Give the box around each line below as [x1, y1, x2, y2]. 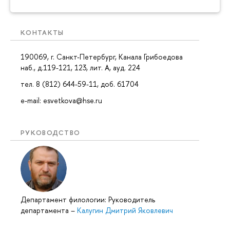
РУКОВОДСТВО [21, 128, 81, 138]
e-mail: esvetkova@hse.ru [21, 95, 102, 106]
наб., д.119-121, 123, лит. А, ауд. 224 [21, 62, 140, 72]
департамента [21, 205, 71, 216]
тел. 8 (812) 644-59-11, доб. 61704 [21, 79, 139, 89]
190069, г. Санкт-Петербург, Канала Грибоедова [21, 51, 183, 62]
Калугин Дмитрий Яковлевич [77, 205, 173, 216]
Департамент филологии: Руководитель [21, 195, 155, 205]
